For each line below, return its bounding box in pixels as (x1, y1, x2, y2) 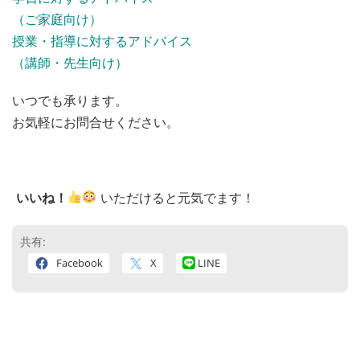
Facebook (56, 255, 103, 270)
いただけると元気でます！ (100, 189, 256, 206)
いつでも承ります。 (12, 92, 128, 108)
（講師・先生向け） (12, 54, 128, 71)
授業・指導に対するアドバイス (12, 32, 192, 49)
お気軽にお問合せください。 (12, 113, 179, 130)
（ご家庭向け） (12, 10, 102, 27)
